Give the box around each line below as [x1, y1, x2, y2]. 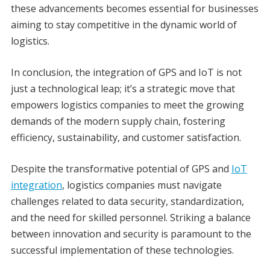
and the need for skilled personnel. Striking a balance [10, 211, 251, 225]
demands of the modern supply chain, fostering [10, 115, 225, 128]
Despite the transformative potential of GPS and [10, 162, 231, 176]
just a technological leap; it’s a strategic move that [10, 82, 235, 96]
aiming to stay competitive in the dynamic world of [10, 18, 237, 32]
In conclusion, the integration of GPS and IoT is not [10, 66, 242, 80]
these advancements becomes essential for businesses [10, 2, 259, 16]
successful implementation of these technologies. [10, 243, 234, 257]
